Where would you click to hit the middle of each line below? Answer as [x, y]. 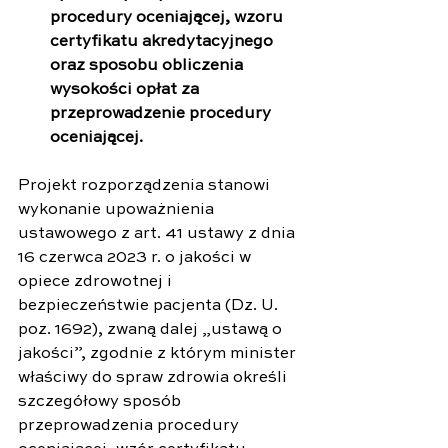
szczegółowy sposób [101, 401]
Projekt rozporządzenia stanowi [146, 185]
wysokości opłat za [126, 89]
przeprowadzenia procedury [130, 425]
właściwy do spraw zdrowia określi [154, 377]
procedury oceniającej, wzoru [168, 17]
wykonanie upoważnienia [118, 209]
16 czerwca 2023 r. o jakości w [136, 257]
